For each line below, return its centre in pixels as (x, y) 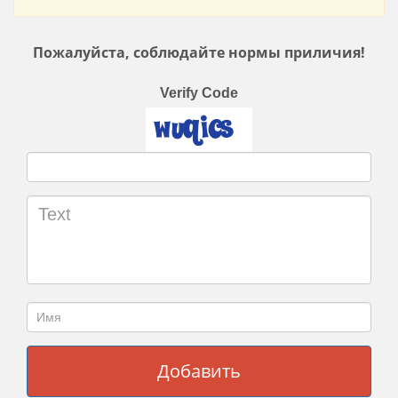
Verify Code (199, 93)
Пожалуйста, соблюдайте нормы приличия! (199, 52)
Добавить (199, 371)
